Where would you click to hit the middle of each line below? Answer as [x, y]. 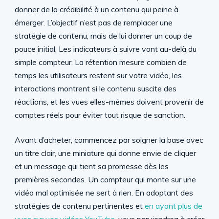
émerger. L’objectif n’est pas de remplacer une [94, 22]
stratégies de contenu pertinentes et [80, 206]
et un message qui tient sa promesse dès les [92, 166]
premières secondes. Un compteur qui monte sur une [105, 179]
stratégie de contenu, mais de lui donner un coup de [103, 36]
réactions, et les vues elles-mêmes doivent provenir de [109, 102]
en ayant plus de [174, 206]
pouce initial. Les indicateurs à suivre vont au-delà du [106, 49]
